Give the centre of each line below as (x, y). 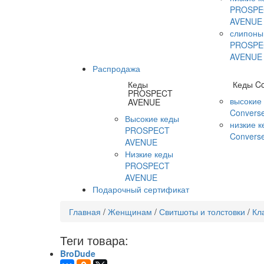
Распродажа (116, 68)
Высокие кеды (152, 118)
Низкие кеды (149, 154)
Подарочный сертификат (141, 189)
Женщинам (130, 212)
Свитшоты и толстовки (202, 212)
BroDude (78, 253)
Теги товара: (94, 240)
